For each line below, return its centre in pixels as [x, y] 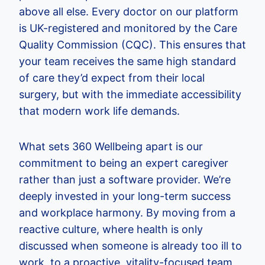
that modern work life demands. [99, 111]
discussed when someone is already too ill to [130, 245]
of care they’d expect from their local [112, 77]
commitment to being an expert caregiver [124, 163]
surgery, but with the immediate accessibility [130, 94]
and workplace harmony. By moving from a [127, 212]
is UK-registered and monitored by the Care [128, 28]
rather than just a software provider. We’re [125, 179]
